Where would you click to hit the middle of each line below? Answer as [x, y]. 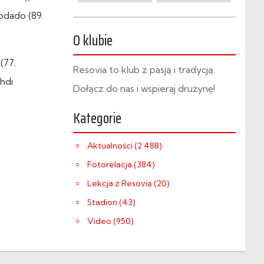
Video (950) [110, 221]
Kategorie [97, 118]
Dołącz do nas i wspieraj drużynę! [144, 88]
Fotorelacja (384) [121, 164]
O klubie [93, 41]
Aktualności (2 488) [125, 146]
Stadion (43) [111, 202]
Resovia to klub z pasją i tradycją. [144, 70]
